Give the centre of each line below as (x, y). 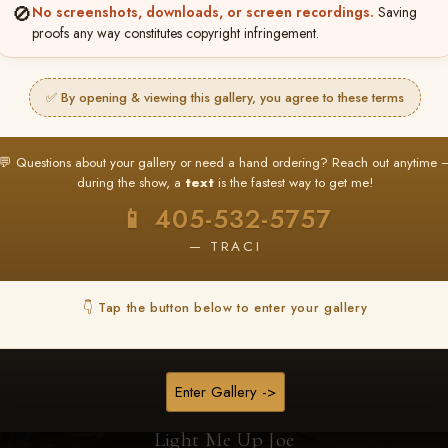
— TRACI (225, 246)
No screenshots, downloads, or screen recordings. (203, 12)
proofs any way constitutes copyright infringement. (175, 33)
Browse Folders (234, 62)
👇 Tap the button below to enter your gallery (225, 308)
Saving (395, 12)
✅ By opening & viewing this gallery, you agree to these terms (225, 97)
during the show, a (131, 182)
